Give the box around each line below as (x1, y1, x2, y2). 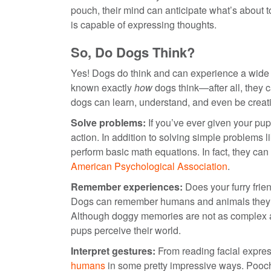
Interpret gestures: (71, 243, 155, 258)
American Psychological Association (71, 158, 227, 173)
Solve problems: (71, 115, 146, 129)
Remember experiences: (71, 179, 183, 194)
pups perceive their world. (71, 223, 181, 237)
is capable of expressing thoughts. (71, 17, 217, 31)
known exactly (71, 80, 134, 94)
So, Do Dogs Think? (71, 42, 195, 62)
